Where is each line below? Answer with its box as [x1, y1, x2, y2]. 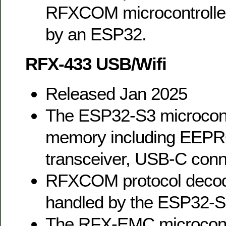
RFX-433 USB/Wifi [25, 53, 166, 74]
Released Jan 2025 [45, 83, 187, 103]
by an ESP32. [45, 24, 146, 44]
